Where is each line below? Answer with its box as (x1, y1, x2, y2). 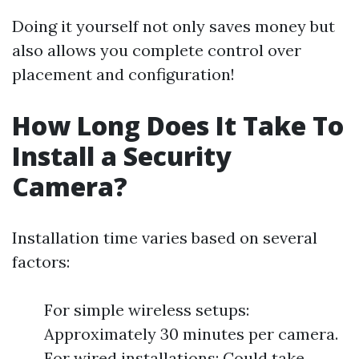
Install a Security (12, 139, 232, 173)
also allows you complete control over (12, 40, 301, 60)
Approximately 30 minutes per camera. (44, 324, 338, 344)
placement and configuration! (12, 64, 235, 84)
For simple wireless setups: (44, 300, 249, 320)
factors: (12, 252, 70, 272)
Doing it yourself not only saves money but (12, 16, 335, 36)
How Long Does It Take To (12, 108, 344, 143)
